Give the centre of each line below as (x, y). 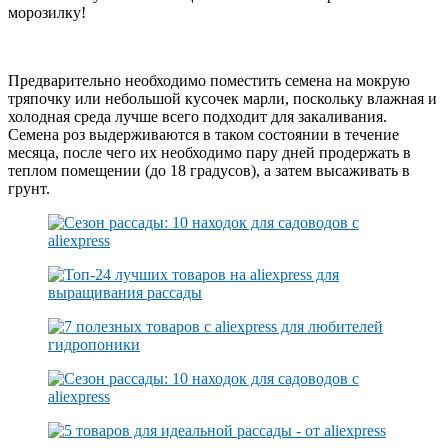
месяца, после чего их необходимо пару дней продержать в (209, 152)
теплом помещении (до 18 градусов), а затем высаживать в (209, 170)
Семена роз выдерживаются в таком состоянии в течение (203, 134)
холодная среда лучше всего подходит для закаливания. (197, 116)
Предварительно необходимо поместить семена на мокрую (209, 80)
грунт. (29, 188)
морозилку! (47, 12)
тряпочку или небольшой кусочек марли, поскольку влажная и (222, 98)
